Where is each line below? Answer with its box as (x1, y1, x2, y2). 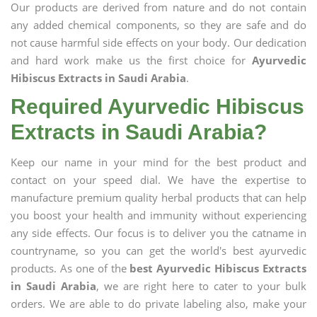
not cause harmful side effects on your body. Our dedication (11, 35, 306, 50)
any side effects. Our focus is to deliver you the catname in (11, 226, 306, 240)
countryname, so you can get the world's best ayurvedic (11, 243, 306, 258)
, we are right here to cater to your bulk (96, 279, 307, 293)
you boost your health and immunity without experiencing (11, 208, 306, 222)
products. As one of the (11, 261, 130, 275)
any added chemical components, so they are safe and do (11, 18, 306, 32)
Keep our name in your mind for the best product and (11, 155, 306, 169)
